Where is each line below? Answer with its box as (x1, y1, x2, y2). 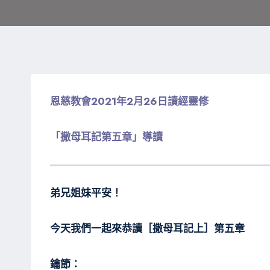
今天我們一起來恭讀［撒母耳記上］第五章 (50, 221, 245, 236)
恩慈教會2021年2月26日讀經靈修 (50, 94, 209, 108)
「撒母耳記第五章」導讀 (50, 130, 163, 144)
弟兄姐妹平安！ (50, 186, 122, 200)
